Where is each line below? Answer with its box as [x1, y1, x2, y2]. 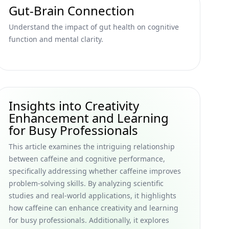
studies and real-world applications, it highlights [9, 191, 176, 200]
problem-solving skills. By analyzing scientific [9, 178, 164, 188]
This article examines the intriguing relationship [9, 142, 175, 151]
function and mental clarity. [9, 34, 103, 44]
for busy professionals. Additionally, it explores [9, 215, 169, 225]
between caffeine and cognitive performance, [9, 154, 165, 164]
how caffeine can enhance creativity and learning [9, 203, 178, 213]
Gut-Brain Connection [9, 2, 134, 19]
